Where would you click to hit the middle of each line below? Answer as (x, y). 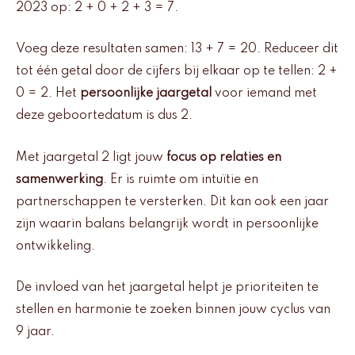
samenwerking (59, 179)
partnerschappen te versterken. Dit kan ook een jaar (172, 202)
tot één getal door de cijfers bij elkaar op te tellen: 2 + (177, 72)
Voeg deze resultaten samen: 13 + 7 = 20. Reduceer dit (177, 50)
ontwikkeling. (55, 246)
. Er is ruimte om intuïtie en (181, 179)
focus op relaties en (224, 157)
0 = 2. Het (48, 94)
